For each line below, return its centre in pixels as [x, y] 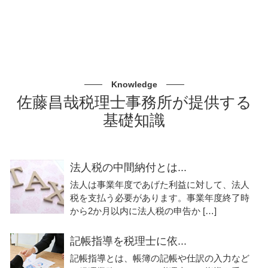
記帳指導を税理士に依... [128, 241]
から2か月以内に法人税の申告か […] [143, 211]
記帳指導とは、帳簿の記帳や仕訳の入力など [160, 258]
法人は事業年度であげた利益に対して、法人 [160, 185]
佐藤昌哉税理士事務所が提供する [134, 103]
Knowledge [134, 85]
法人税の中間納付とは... [128, 168]
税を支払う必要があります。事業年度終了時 [160, 198]
